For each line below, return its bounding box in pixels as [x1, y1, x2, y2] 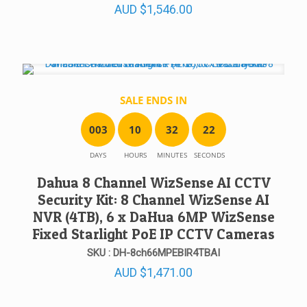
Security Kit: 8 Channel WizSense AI [38, 191, 269, 208]
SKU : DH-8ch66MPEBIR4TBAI [87, 246, 220, 259]
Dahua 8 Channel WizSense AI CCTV [36, 173, 271, 191]
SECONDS [193, 149, 225, 160]
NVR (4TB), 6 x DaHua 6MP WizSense [32, 208, 275, 225]
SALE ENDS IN [120, 93, 187, 107]
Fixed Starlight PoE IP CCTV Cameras [32, 225, 275, 243]
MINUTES [157, 149, 187, 160]
